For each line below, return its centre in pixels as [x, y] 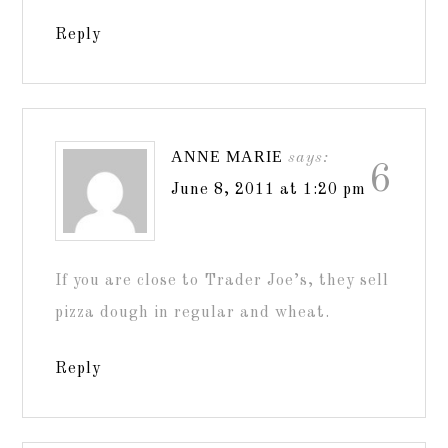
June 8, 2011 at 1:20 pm [269, 189]
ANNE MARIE [227, 156]
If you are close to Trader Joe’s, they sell [222, 280]
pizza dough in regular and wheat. [193, 312]
